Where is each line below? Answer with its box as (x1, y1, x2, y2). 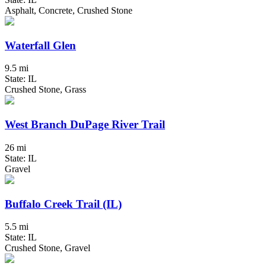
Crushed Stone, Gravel (5, 243, 90, 254)
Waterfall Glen (5, 39, 76, 52)
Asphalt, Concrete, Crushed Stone (5, 5, 132, 15)
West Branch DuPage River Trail (5, 118, 165, 131)
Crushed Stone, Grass (5, 84, 86, 95)
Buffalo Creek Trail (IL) (5, 197, 122, 210)
